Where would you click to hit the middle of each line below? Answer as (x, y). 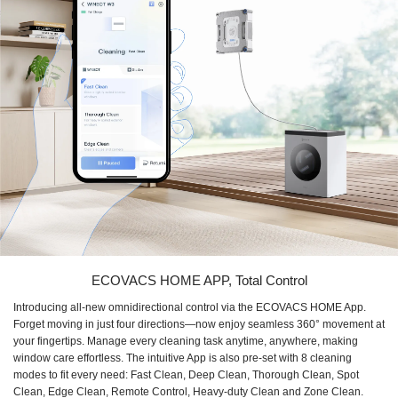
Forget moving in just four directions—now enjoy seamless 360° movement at (199, 325)
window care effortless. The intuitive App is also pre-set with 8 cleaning (183, 358)
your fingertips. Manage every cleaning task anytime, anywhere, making (186, 342)
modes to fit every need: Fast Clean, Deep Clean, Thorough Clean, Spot (186, 375)
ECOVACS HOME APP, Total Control (199, 281)
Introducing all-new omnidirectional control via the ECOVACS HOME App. (190, 308)
